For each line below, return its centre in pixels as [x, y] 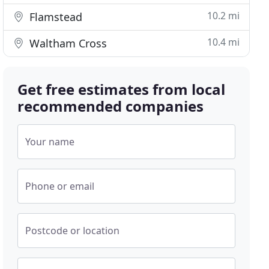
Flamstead [55, 17]
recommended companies [111, 106]
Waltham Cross [67, 43]
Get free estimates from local [122, 89]
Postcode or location [73, 231]
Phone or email [60, 186]
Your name [50, 142]
